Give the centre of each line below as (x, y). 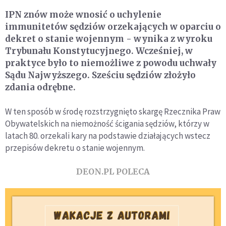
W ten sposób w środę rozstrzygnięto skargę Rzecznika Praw (113, 111)
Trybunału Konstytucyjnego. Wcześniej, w (99, 51)
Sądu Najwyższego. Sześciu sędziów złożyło (100, 75)
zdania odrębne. (40, 87)
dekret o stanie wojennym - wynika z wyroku (109, 39)
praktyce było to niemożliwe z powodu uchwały (111, 63)
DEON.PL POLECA (113, 171)
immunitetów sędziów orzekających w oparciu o (113, 26)
